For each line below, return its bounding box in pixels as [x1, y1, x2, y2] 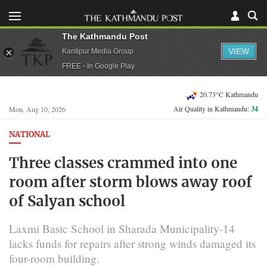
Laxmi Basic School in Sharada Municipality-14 [9, 221, 235, 236]
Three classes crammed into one [9, 156, 237, 171]
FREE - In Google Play [62, 61, 135, 70]
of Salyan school [9, 194, 125, 209]
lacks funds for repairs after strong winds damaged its [9, 235, 256, 251]
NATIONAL [9, 131, 50, 139]
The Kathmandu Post [62, 31, 148, 41]
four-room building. [9, 250, 100, 266]
